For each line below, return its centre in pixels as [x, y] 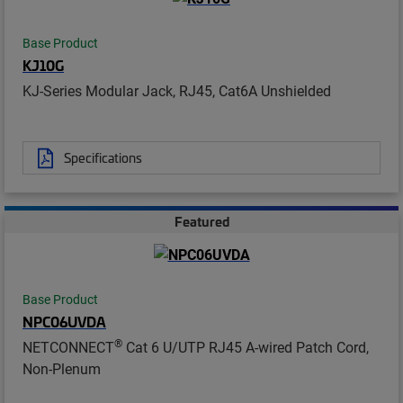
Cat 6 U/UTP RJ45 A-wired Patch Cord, [246, 347]
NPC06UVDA [64, 322]
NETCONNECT [68, 347]
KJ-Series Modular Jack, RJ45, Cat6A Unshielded [177, 91]
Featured [201, 222]
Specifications [103, 158]
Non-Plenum [62, 369]
